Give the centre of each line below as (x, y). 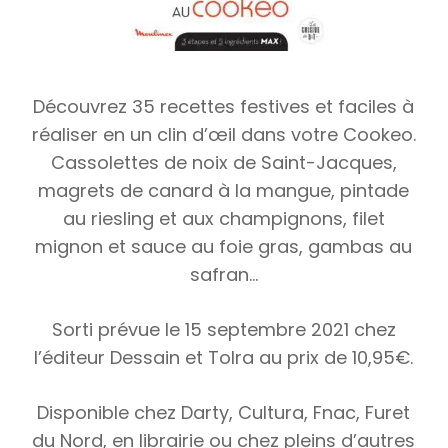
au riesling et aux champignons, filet (223, 218)
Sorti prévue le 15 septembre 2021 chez (223, 329)
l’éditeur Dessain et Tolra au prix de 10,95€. (224, 357)
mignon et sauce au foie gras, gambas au (224, 246)
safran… (223, 274)
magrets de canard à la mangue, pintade (224, 190)
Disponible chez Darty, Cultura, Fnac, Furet (224, 412)
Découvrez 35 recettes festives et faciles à (224, 106)
